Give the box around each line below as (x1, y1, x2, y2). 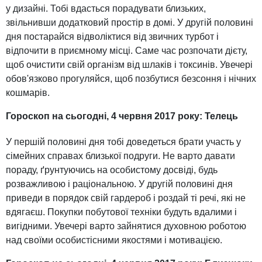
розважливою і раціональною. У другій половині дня (6, 179, 233, 189)
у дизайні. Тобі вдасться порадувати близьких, (6, 4, 206, 14)
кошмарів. (6, 88, 50, 98)
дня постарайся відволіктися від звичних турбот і (6, 32, 219, 42)
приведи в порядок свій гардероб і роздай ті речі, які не (6, 193, 246, 204)
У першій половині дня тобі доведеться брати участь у (6, 137, 241, 147)
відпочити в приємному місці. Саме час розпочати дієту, (6, 46, 247, 56)
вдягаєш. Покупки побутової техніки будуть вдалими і (6, 207, 237, 218)
